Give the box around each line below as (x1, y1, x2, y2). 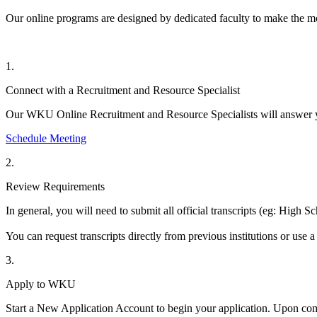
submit (131, 204, 161, 217)
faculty (217, 11, 250, 24)
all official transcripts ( (161, 204, 263, 217)
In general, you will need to (6, 204, 131, 217)
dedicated (174, 11, 217, 24)
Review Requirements (6, 180, 105, 192)
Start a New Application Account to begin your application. (6, 301, 273, 314)
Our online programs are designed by (6, 11, 171, 24)
